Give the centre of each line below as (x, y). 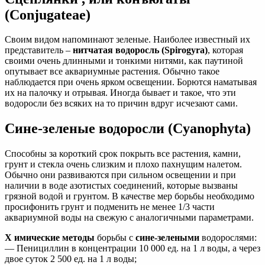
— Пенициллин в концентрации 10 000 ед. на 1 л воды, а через (132, 248)
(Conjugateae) (48, 14)
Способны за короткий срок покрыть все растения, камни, (123, 154)
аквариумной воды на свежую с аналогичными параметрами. (129, 218)
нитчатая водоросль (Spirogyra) (140, 50)
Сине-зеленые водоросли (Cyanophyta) (128, 129)
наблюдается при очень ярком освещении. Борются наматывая (131, 82)
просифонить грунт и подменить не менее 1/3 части (110, 207)
